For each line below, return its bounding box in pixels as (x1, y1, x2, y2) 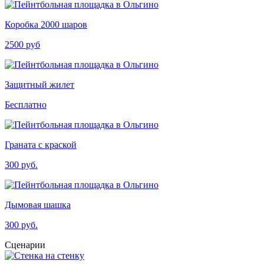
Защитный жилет (5, 79, 74, 90)
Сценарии (5, 239, 45, 250)
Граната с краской (5, 139, 77, 150)
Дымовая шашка (5, 199, 71, 210)
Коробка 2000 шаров (5, 19, 87, 29)
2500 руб (5, 39, 40, 49)
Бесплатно (5, 99, 47, 110)
